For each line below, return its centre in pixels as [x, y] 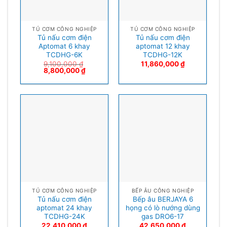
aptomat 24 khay [64, 207]
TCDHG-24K [64, 216]
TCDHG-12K [163, 55]
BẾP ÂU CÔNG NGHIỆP [163, 190]
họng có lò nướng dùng [163, 207]
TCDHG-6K [64, 55]
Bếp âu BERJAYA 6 [163, 199]
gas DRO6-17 [163, 216]
